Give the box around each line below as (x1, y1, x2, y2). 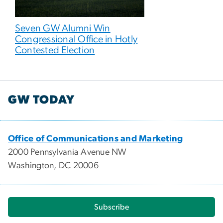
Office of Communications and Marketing (8, 134, 183, 143)
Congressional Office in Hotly (15, 34, 138, 45)
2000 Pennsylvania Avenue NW (8, 147, 127, 157)
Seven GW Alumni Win (15, 23, 111, 34)
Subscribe (94, 203, 129, 211)
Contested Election (15, 45, 95, 56)
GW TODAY (8, 94, 75, 106)
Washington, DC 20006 (8, 161, 99, 170)
